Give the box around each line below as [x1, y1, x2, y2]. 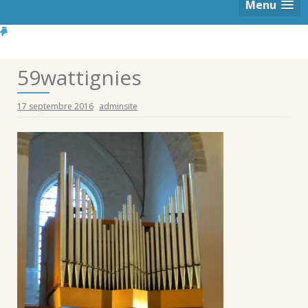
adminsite [99, 100, 137, 112]
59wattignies [17, 63, 142, 91]
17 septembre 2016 [17, 100, 93, 112]
